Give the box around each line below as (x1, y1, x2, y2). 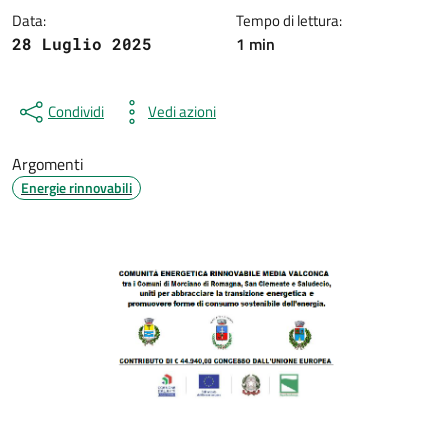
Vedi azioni (148, 100, 216, 123)
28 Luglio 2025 (12, 33, 152, 54)
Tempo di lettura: (236, 9, 342, 32)
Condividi (48, 100, 104, 123)
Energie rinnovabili (21, 177, 132, 198)
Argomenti (12, 152, 84, 176)
